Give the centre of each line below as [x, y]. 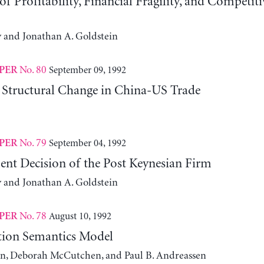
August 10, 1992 [80, 216]
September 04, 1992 [87, 143]
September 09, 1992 [87, 70]
